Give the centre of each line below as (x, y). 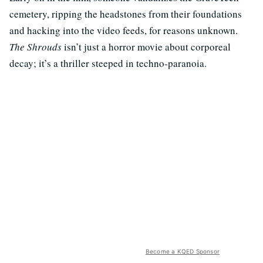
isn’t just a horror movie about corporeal (146, 46)
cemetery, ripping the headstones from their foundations (126, 14)
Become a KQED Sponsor (182, 251)
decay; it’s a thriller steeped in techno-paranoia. (108, 63)
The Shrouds (36, 46)
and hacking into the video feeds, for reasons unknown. (124, 30)
